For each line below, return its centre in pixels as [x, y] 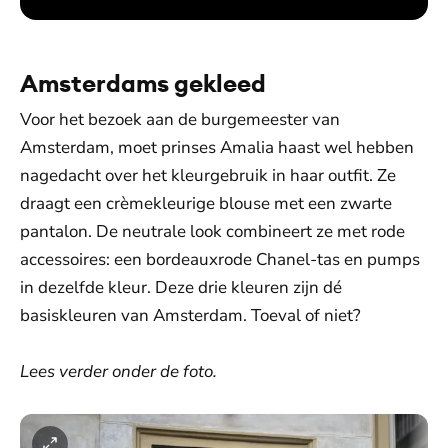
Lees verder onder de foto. [118, 371]
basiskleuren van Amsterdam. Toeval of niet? [190, 315]
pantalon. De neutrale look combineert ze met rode [212, 231]
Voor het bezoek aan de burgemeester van [180, 119]
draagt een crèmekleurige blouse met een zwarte [206, 203]
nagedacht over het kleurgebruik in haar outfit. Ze [208, 175]
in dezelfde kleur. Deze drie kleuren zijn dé [181, 287]
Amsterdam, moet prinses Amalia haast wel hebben [217, 147]
